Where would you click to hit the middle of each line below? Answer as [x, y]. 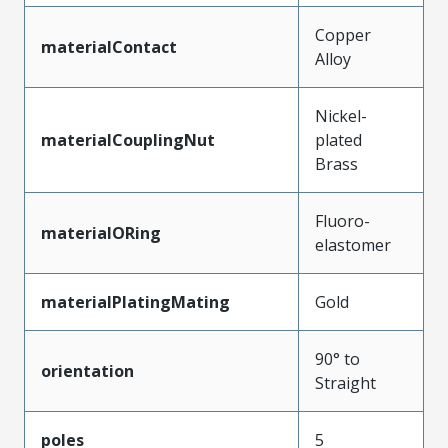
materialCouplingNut [128, 139]
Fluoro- [342, 220]
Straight [345, 382]
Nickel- [341, 115]
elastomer [353, 244]
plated [338, 139]
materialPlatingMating [135, 301]
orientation [87, 370]
